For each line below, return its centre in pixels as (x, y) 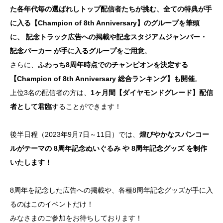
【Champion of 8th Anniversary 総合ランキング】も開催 (102, 78)
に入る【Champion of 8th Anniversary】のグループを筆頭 (105, 23)
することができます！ (87, 106)
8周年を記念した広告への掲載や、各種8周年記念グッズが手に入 (111, 190)
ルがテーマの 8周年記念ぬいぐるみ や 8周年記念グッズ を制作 (109, 148)
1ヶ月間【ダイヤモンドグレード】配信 (152, 92)
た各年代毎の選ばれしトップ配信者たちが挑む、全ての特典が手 (111, 9)
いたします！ (31, 162)
